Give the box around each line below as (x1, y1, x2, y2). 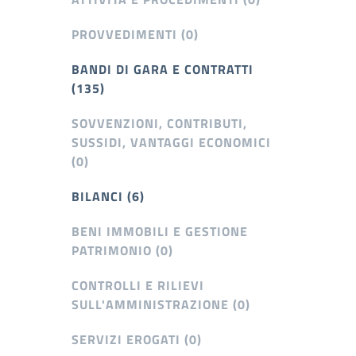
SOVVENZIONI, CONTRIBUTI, (72, 113, 247, 133)
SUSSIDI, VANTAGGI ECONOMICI (72, 132, 271, 152)
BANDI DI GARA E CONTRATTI (72, 59, 253, 79)
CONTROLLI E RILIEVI (72, 275, 204, 295)
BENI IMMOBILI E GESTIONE (72, 221, 248, 241)
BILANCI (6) (72, 186, 145, 206)
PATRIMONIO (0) (72, 240, 173, 260)
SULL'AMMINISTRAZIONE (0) (72, 294, 250, 314)
